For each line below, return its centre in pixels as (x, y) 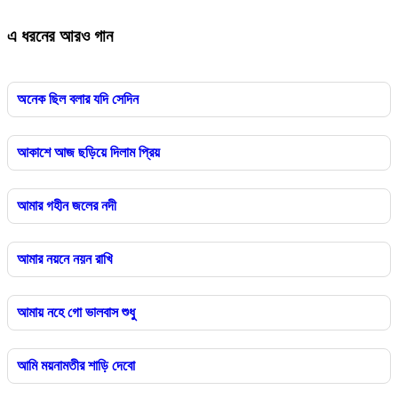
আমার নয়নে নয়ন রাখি (64, 259)
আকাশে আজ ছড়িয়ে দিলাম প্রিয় (88, 152)
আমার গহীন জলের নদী (67, 205)
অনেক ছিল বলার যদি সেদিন (78, 99)
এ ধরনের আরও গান (60, 36)
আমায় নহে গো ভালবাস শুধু (76, 312)
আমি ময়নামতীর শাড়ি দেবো (76, 365)
